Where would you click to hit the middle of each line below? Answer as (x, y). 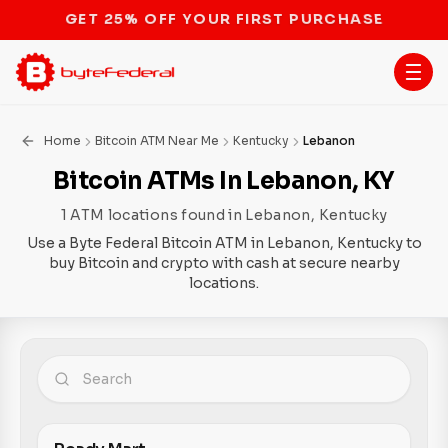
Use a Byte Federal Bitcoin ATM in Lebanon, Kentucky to (224, 243)
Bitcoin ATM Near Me (157, 140)
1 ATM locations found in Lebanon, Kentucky (224, 215)
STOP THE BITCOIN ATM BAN (224, 18)
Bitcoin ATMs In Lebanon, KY (224, 181)
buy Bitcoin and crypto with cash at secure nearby (224, 263)
